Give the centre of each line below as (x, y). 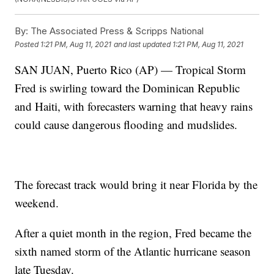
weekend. (37, 203)
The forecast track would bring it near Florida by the (136, 185)
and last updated (143, 44)
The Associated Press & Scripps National (116, 31)
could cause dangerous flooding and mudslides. (126, 125)
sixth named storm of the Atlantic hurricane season (133, 251)
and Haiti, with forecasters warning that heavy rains (134, 106)
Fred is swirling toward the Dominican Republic (128, 88)
